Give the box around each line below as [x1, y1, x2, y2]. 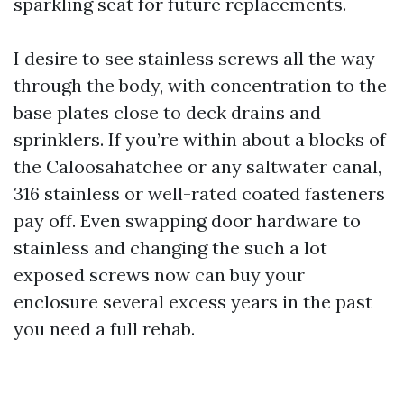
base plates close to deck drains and [14, 101, 321, 124]
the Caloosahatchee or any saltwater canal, [14, 155, 381, 178]
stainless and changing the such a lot [14, 236, 327, 259]
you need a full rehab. [14, 317, 195, 340]
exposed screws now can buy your [14, 263, 305, 286]
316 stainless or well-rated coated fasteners [14, 182, 385, 205]
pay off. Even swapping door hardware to [14, 209, 361, 232]
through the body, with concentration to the [14, 74, 387, 96]
